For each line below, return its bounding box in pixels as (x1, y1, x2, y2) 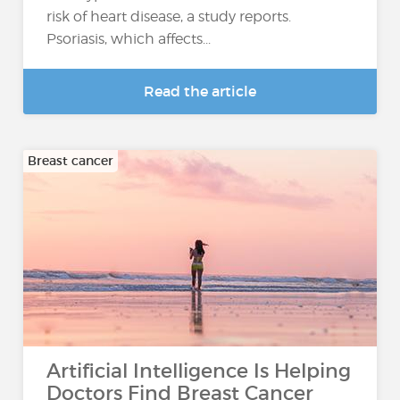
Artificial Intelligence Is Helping (46, 359, 352, 383)
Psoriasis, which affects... (46, 30, 212, 47)
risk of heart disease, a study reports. (46, 8, 299, 25)
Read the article (144, 82, 256, 100)
